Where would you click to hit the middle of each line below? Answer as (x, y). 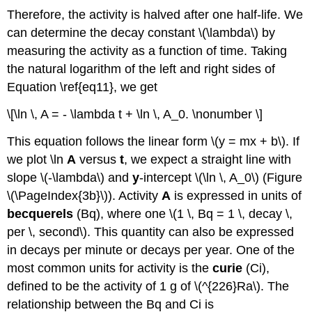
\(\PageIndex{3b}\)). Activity (85, 196)
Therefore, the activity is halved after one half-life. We (155, 15)
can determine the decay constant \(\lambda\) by (141, 33)
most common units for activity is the (110, 268)
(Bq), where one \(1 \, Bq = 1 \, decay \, (183, 214)
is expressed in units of (236, 196)
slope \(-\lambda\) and (70, 178)
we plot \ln (37, 159)
